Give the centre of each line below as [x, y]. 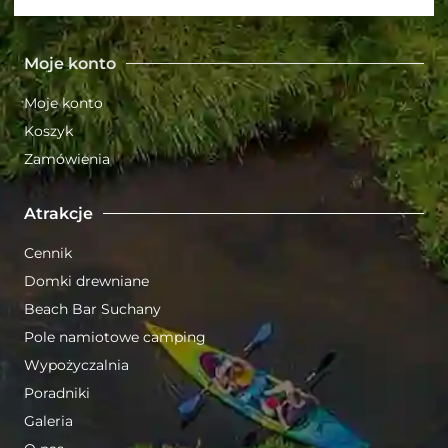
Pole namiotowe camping [115, 336]
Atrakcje [58, 213]
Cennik [48, 252]
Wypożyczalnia [76, 364]
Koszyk [48, 130]
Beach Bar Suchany [92, 308]
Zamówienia [67, 158]
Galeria [48, 420]
